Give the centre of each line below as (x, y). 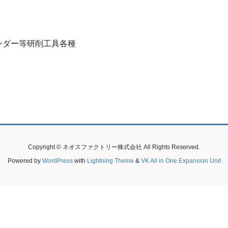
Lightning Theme (110, 161)
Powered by (25, 161)
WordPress (57, 161)
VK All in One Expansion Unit (181, 161)
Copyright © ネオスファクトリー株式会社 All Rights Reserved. (114, 147)
